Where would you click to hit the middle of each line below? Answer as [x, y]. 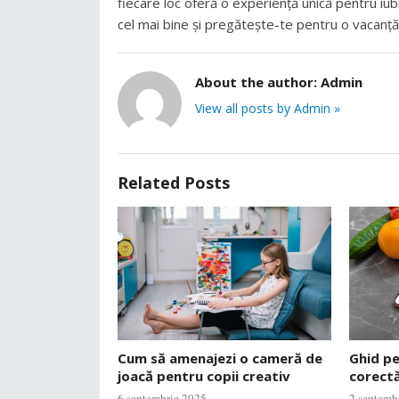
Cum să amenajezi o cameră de [220, 358]
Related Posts [174, 183]
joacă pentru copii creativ [204, 376]
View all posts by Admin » [268, 108]
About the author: [258, 82]
